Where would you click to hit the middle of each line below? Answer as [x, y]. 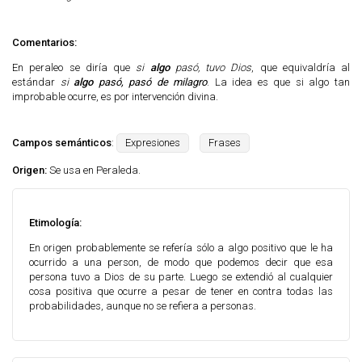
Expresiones [153, 143]
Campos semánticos [62, 143]
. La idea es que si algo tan [279, 82]
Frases [225, 143]
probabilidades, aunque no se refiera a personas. [143, 306]
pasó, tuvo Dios [213, 67]
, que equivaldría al [301, 67]
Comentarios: [44, 42]
